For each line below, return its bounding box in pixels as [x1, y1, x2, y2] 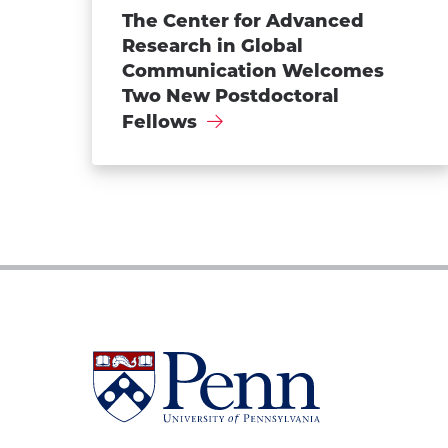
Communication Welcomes [122, 59, 384, 82]
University [92, 351, 176, 379]
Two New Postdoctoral [122, 84, 339, 107]
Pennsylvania [92, 415, 199, 443]
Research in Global [122, 34, 303, 57]
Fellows [122, 110, 197, 133]
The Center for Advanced [122, 9, 364, 32]
